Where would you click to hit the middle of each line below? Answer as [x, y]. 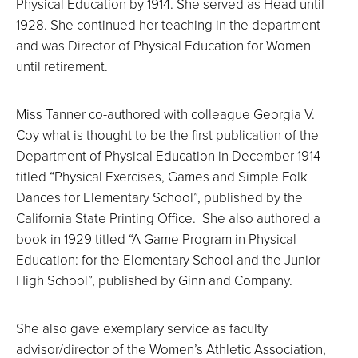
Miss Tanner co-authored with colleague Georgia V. [165, 114]
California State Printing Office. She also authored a [168, 218]
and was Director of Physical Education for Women [163, 45]
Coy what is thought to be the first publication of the [167, 135]
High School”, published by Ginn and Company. [154, 280]
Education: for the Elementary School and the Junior [168, 259]
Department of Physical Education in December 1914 [168, 155]
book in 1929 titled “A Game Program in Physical [156, 239]
